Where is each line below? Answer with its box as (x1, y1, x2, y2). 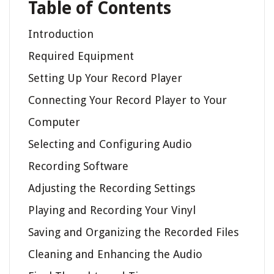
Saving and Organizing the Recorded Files (28, 226, 239, 239)
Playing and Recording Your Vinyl (28, 204, 196, 217)
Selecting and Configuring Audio (28, 138, 192, 151)
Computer (28, 116, 80, 129)
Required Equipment (28, 50, 134, 63)
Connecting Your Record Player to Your (28, 94, 227, 107)
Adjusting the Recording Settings (28, 182, 195, 195)
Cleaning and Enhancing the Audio (28, 248, 202, 261)
